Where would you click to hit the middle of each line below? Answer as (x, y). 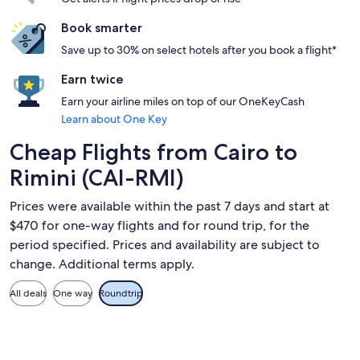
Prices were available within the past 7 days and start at (170, 206)
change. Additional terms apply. (102, 264)
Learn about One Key (114, 119)
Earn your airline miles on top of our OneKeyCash (183, 101)
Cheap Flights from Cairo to (153, 152)
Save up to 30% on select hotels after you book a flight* (199, 50)
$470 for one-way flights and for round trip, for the (160, 225)
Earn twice (92, 79)
